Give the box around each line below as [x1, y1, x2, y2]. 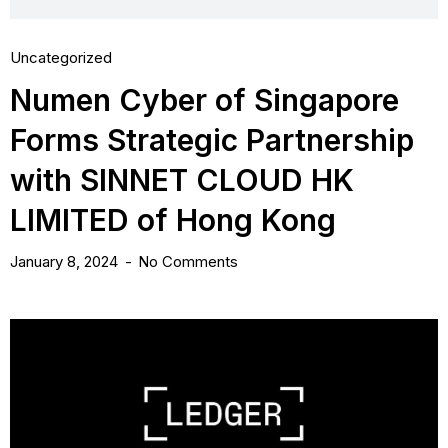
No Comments [138, 252, 238, 272]
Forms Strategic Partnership [10, 122, 414, 159]
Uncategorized [10, 48, 112, 68]
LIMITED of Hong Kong [10, 202, 336, 239]
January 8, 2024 [10, 252, 122, 272]
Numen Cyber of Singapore [10, 82, 399, 119]
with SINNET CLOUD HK [10, 162, 354, 199]
